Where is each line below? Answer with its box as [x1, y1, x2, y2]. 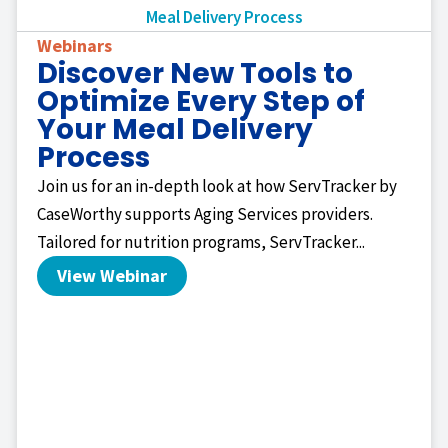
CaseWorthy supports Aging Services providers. [37, 203, 373, 226]
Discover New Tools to [37, 54, 353, 94]
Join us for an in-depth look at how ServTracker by [37, 175, 397, 198]
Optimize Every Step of [37, 82, 365, 122]
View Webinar [57, 264, 167, 288]
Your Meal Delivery [37, 110, 313, 150]
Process [37, 138, 150, 178]
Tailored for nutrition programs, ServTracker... [37, 231, 365, 254]
